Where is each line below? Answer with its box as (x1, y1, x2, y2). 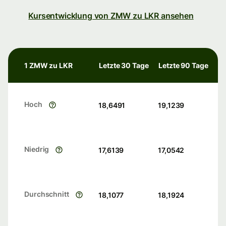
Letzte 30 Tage (99, 61, 149, 70)
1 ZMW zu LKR (24, 61, 73, 70)
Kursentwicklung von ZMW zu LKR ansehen (28, 11, 194, 21)
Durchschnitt (24, 190, 69, 199)
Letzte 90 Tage (158, 61, 208, 70)
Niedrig (24, 145, 49, 154)
